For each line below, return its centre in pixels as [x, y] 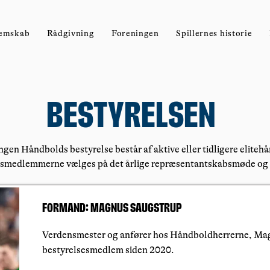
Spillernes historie [214, 33]
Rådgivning [71, 33]
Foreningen [135, 33]
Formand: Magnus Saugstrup [112, 208]
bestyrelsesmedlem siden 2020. [108, 250]
